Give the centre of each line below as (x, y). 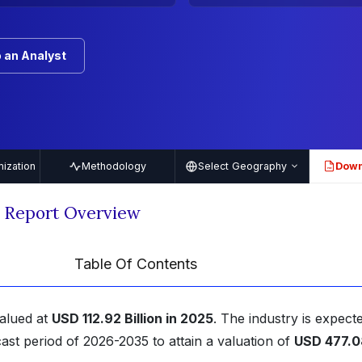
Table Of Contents (136, 264)
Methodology (114, 166)
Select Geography (242, 166)
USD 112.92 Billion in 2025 (133, 319)
